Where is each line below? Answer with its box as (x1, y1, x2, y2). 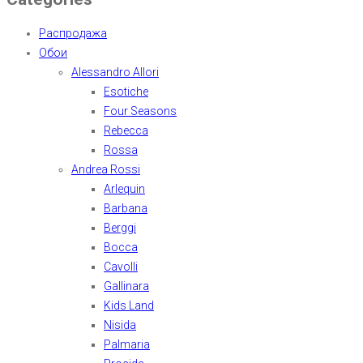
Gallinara (104, 279, 149, 293)
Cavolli (104, 259, 138, 273)
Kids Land (104, 298, 154, 312)
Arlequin (104, 181, 145, 195)
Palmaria (104, 337, 150, 351)
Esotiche (104, 84, 148, 98)
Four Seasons (104, 104, 177, 117)
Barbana (104, 201, 147, 215)
